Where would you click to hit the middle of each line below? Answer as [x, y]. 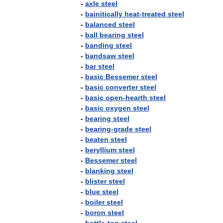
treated [154, 14]
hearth [136, 98]
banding [99, 45]
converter [122, 87]
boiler [95, 202]
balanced [101, 24]
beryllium [101, 150]
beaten [97, 139]
